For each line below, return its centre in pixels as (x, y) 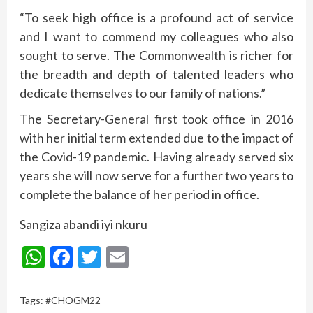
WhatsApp (96, 256)
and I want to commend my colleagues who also (156, 37)
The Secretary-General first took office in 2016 (156, 119)
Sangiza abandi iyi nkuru (83, 225)
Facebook (119, 256)
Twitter (137, 256)
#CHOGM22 (73, 300)
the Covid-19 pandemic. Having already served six (156, 157)
